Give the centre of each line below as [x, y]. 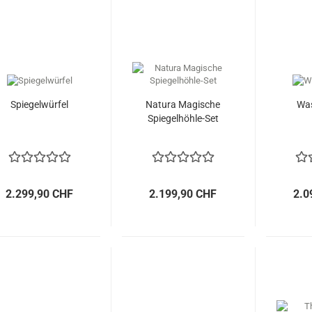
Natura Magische [183, 104]
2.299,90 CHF [40, 194]
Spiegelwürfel [39, 104]
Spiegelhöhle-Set [183, 118]
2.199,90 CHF [183, 194]
